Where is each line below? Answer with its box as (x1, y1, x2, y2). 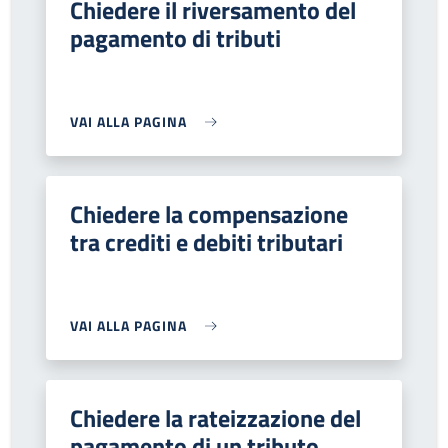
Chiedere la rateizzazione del (70, 400, 361, 436)
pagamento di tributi (70, 20, 281, 56)
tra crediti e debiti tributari (70, 224, 343, 260)
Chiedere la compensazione (70, 196, 348, 232)
